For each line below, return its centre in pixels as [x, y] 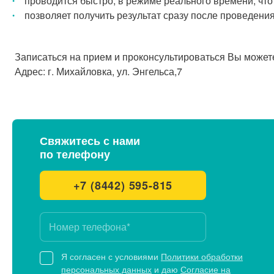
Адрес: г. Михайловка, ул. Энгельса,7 [97, 71]
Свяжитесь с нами [90, 141]
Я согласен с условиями [111, 256]
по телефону [75, 154]
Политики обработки [202, 256]
